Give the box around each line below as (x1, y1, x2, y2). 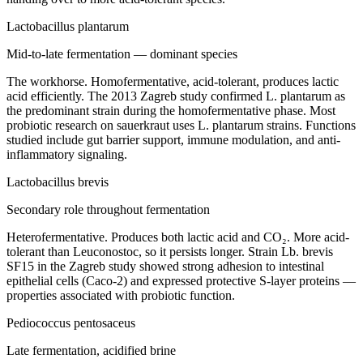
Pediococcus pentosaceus (6, 315, 135, 330)
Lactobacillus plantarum (6, 19, 129, 33)
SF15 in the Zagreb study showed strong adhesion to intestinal (6, 258, 324, 273)
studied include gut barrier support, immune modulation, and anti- (6, 132, 340, 147)
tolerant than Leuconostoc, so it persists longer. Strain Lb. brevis (6, 244, 333, 258)
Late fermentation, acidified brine (6, 343, 176, 357)
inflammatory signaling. (6, 147, 127, 161)
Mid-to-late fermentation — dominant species (6, 46, 237, 61)
